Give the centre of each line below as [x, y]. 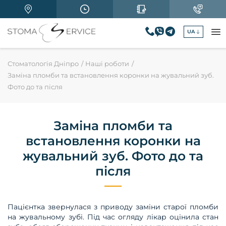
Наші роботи [107, 64]
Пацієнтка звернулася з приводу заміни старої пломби [113, 207]
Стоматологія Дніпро [43, 64]
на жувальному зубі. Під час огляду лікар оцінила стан [113, 217]
